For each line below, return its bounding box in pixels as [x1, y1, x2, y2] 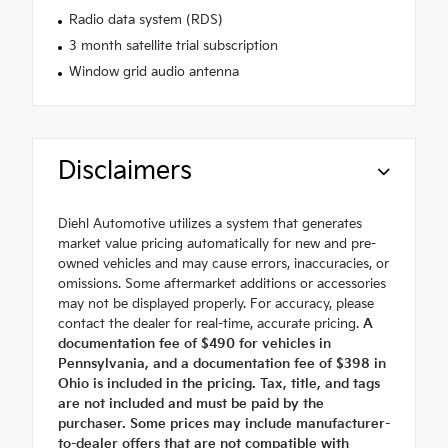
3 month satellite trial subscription [68, 37, 278, 54]
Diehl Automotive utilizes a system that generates [58, 215, 362, 232]
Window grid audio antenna [68, 63, 239, 80]
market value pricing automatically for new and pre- [58, 235, 376, 252]
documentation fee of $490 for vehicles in [58, 335, 331, 352]
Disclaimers [58, 155, 192, 187]
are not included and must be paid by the [58, 395, 324, 412]
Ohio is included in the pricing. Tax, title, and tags [58, 375, 380, 392]
